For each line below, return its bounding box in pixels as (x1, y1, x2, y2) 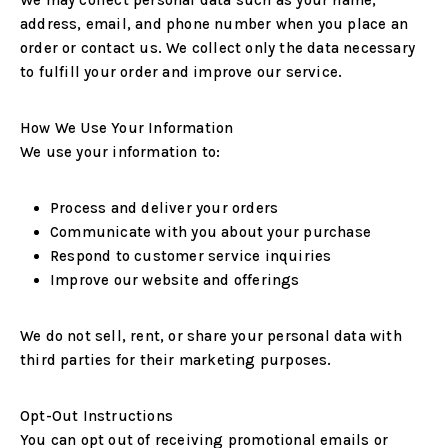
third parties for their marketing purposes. (20, 351, 332, 369)
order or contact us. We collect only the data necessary (20, 39, 416, 57)
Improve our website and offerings (50, 271, 300, 289)
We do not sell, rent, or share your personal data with (20, 327, 402, 345)
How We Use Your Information (20, 119, 234, 137)
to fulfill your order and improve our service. (20, 63, 343, 81)
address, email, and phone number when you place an (20, 15, 409, 33)
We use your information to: (20, 143, 221, 161)
